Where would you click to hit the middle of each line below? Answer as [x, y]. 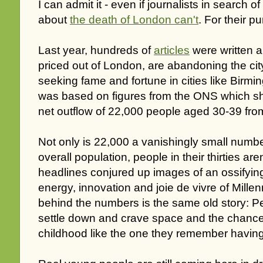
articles [172, 50]
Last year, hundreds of [96, 50]
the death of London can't [134, 20]
